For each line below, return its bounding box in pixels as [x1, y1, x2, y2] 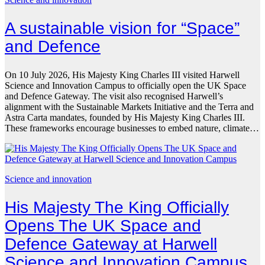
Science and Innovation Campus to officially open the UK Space [5, 80, 246, 91]
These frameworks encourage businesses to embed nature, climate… [5, 122, 259, 133]
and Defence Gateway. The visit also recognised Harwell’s [5, 91, 223, 101]
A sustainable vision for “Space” [5, 19, 240, 38]
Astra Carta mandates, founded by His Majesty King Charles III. [5, 112, 245, 122]
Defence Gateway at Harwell [5, 234, 217, 253]
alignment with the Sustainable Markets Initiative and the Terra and [5, 101, 254, 112]
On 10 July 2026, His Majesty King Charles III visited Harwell [5, 69, 240, 80]
